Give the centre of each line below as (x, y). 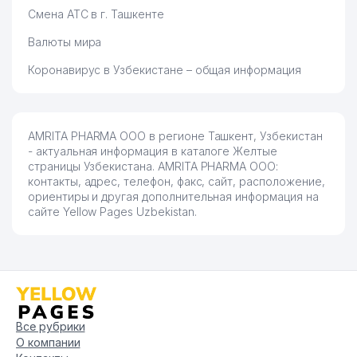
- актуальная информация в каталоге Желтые (153, 151)
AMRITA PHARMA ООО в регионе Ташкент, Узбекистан (175, 136)
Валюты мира (65, 42)
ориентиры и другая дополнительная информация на (173, 196)
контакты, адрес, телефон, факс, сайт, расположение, (177, 181)
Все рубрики (51, 326)
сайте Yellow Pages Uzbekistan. (112, 212)
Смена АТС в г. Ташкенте (96, 14)
